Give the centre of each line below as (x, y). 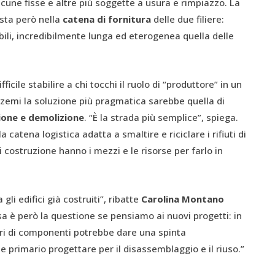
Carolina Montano (183, 199)
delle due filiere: (188, 19)
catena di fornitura (107, 19)
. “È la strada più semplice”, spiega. (161, 117)
